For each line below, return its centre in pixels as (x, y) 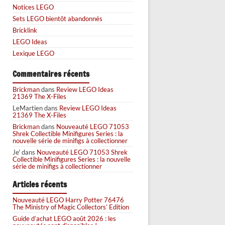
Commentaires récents (51, 74)
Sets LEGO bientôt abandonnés (58, 18)
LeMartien (28, 108)
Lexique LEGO (33, 53)
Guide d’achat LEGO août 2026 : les (64, 218)
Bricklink (25, 30)
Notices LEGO (33, 7)
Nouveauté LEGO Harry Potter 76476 (68, 200)
